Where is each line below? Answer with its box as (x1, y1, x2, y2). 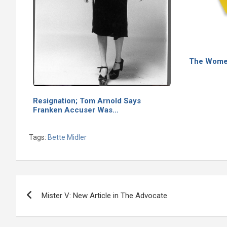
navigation (16, 196, 91, 215)
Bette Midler (48, 133, 87, 141)
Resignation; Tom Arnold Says (33, 96, 141, 105)
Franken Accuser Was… (33, 105, 119, 115)
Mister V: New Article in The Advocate (42, 191, 167, 200)
